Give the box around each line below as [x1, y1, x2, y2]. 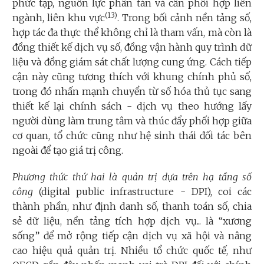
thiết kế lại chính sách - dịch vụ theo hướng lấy [12, 100, 252, 112]
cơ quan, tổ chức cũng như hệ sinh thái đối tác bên [12, 129, 252, 141]
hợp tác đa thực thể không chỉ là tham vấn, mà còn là [12, 26, 252, 38]
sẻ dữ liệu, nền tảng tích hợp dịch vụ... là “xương [12, 214, 252, 227]
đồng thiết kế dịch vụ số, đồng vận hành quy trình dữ [12, 41, 252, 53]
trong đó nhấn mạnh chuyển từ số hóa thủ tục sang [12, 85, 252, 97]
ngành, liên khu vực [12, 11, 105, 24]
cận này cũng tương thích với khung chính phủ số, [12, 70, 252, 82]
